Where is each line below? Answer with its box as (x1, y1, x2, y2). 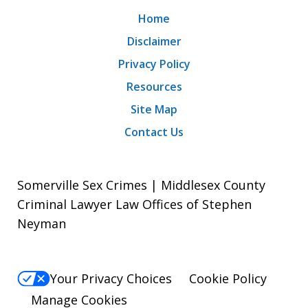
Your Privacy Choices (50, 270, 172, 287)
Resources (126, 79, 182, 95)
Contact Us (124, 124, 184, 140)
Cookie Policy (189, 270, 267, 287)
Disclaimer (126, 34, 181, 49)
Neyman (17, 215, 66, 232)
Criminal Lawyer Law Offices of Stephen (17, 196, 252, 213)
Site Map (131, 102, 177, 118)
